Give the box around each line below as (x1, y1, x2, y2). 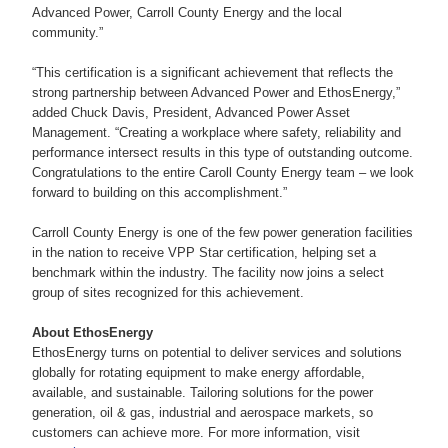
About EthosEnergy (32, 325, 157, 341)
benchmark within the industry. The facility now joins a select (32, 265, 384, 281)
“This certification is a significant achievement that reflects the (32, 65, 393, 81)
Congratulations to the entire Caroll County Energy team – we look (32, 165, 414, 181)
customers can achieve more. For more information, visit (32, 425, 360, 441)
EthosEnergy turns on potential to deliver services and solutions (32, 345, 402, 361)
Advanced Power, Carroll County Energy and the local (32, 5, 342, 21)
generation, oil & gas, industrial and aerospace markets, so (32, 405, 373, 421)
